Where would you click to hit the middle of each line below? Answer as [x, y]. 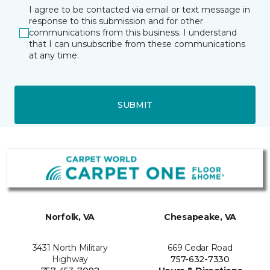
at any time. [54, 55]
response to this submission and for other [116, 21]
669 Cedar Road [200, 248]
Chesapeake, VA [200, 217]
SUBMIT [135, 105]
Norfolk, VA [70, 217]
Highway [70, 259]
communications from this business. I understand [133, 33]
